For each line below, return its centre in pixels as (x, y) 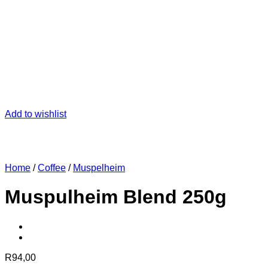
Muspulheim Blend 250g (116, 197)
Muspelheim (99, 168)
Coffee (52, 168)
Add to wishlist (36, 114)
